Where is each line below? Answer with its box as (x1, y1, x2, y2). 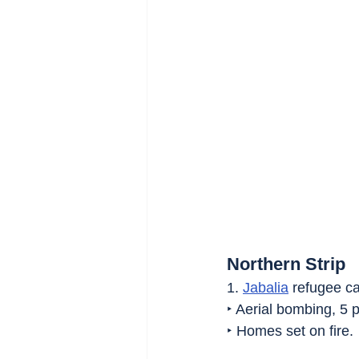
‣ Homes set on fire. (227, 323, 353, 340)
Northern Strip (227, 254, 345, 275)
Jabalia (243, 280, 288, 296)
